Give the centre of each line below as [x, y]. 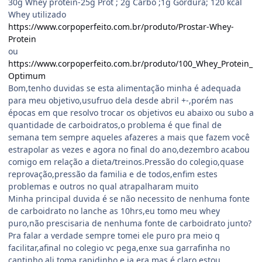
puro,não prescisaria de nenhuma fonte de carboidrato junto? [130, 223]
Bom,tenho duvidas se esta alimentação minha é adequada [125, 88]
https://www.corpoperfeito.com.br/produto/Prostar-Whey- [121, 26]
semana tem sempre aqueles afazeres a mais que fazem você [129, 137]
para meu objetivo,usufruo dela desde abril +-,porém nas [121, 100]
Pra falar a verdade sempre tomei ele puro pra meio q [114, 235]
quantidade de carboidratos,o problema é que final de [115, 125]
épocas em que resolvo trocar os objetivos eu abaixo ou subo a [131, 112]
